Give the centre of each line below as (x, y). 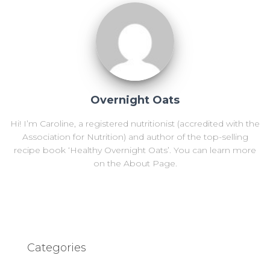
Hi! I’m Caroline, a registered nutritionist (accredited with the (135, 124)
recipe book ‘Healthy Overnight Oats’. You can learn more (135, 150)
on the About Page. (135, 163)
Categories (57, 248)
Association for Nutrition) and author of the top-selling (135, 137)
